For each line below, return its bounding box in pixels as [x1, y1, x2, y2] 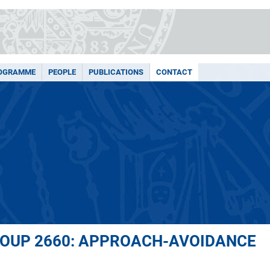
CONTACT [156, 67, 192, 77]
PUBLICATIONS [89, 67, 143, 77]
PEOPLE [48, 67, 76, 77]
